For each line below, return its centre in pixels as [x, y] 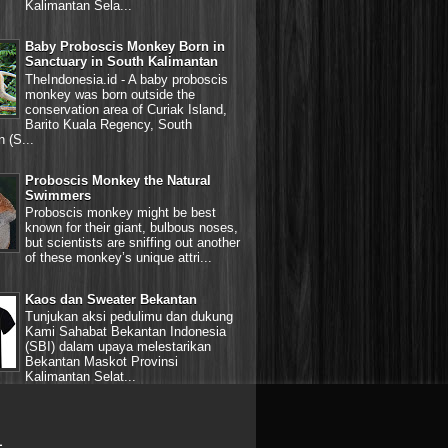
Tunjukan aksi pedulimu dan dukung [129, 317]
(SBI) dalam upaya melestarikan [118, 347]
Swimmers [58, 195]
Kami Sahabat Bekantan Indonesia [125, 332]
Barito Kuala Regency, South [108, 124]
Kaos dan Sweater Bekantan [111, 299]
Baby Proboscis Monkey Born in [125, 47]
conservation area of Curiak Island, [126, 109]
